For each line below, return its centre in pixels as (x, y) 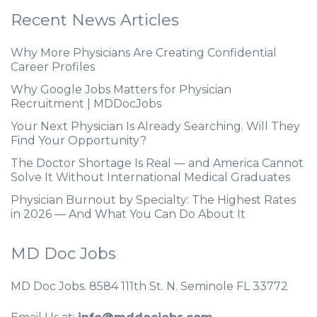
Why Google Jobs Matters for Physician (121, 90)
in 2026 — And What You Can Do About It (128, 214)
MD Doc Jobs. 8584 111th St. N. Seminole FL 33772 (149, 287)
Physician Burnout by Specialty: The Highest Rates (153, 200)
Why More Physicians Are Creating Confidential (144, 53)
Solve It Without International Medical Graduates (150, 178)
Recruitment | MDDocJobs (86, 104)
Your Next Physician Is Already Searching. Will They (155, 127)
